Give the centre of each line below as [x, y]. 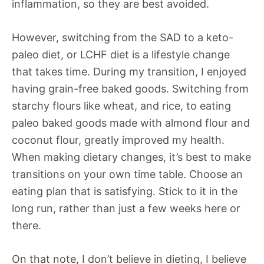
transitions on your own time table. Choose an [127, 174]
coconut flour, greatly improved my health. [118, 140]
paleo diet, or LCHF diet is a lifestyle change [121, 55]
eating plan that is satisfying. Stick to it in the [125, 192]
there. [27, 226]
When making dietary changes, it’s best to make [131, 157]
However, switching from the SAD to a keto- [123, 38]
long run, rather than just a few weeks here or [126, 209]
